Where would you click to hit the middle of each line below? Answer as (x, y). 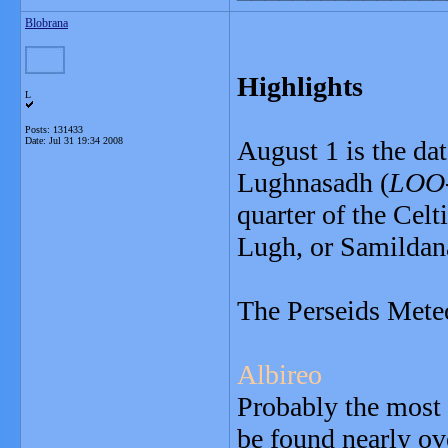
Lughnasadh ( (313, 182)
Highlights (300, 86)
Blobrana (46, 23)
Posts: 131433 (54, 129)
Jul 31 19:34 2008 (86, 140)
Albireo (279, 374)
